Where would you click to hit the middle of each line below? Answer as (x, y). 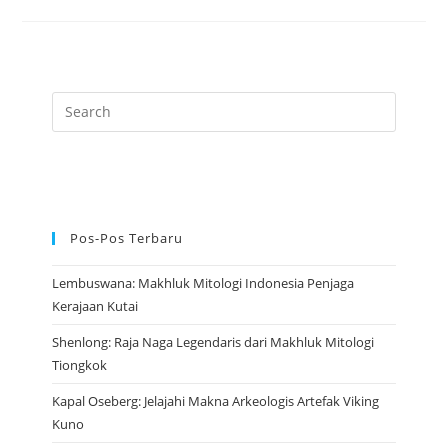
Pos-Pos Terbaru (127, 237)
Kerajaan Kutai (95, 305)
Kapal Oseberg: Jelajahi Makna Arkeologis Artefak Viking (216, 400)
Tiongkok (80, 364)
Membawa (186, 43)
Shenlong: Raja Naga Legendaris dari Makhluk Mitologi (213, 341)
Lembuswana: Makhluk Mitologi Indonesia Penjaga (203, 282)
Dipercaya (185, 29)
